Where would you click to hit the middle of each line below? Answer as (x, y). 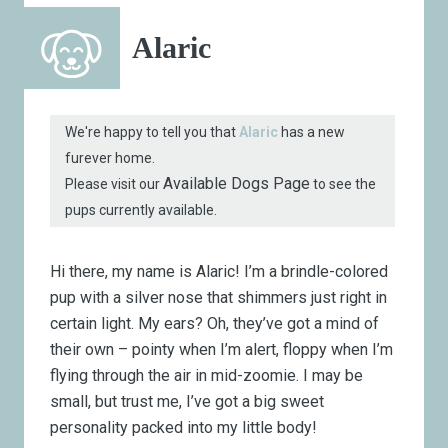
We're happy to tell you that (152, 132)
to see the (343, 184)
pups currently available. (141, 210)
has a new (312, 132)
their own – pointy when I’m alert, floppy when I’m (222, 349)
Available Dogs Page (237, 184)
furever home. (110, 158)
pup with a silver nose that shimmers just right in (219, 297)
